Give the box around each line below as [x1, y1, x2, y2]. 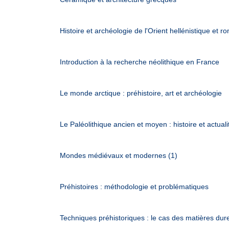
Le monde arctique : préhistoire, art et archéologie [60, 89, 222, 97]
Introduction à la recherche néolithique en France [60, 58, 219, 66]
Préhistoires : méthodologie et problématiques [60, 182, 209, 191]
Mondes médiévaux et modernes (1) [60, 151, 177, 159]
